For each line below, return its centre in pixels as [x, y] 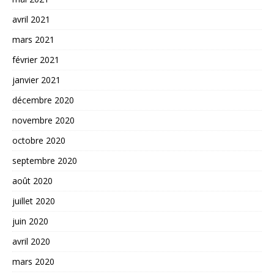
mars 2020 [33, 261]
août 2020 [32, 180]
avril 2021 [31, 19]
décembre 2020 [43, 100]
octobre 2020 [39, 140]
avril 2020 [31, 241]
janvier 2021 [36, 80]
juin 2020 [30, 221]
